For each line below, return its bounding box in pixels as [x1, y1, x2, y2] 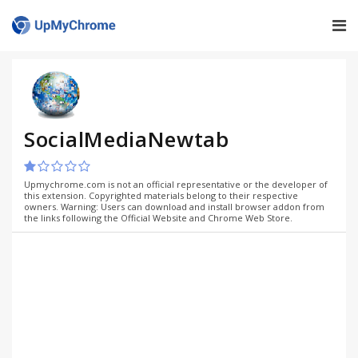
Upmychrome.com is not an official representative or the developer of [24, 178, 328, 190]
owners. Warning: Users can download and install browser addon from [24, 201, 324, 213]
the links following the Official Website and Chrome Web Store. [24, 212, 292, 224]
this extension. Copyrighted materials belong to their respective [24, 189, 298, 201]
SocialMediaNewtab [24, 125, 229, 153]
